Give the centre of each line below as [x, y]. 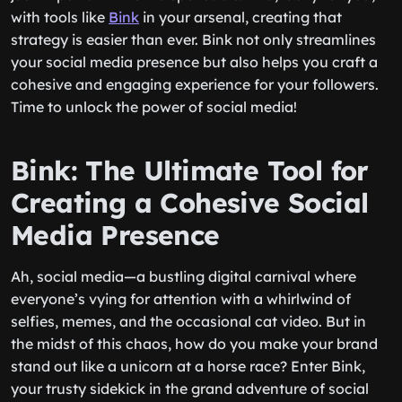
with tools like [60, 17]
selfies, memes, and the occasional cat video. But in [188, 321]
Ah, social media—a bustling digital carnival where [184, 276]
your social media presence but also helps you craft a [194, 62]
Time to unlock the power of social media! [154, 107]
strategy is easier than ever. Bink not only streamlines [193, 39]
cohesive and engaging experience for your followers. [195, 84]
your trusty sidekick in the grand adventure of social [190, 389]
